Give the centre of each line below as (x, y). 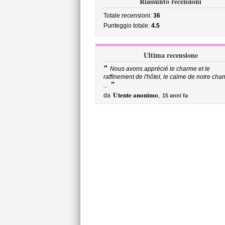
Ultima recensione (171, 55)
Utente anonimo (135, 95)
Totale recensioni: (128, 16)
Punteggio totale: (127, 26)
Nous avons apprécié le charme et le (160, 69)
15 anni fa (175, 95)
